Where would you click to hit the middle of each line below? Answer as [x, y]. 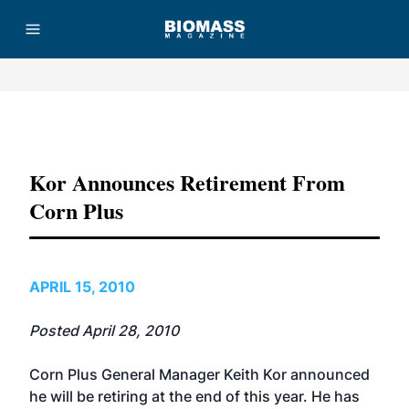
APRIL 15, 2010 [82, 287]
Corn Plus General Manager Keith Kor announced [199, 374]
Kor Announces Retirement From [187, 182]
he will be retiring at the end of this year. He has [194, 396]
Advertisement [204, 127]
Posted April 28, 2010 [104, 330]
